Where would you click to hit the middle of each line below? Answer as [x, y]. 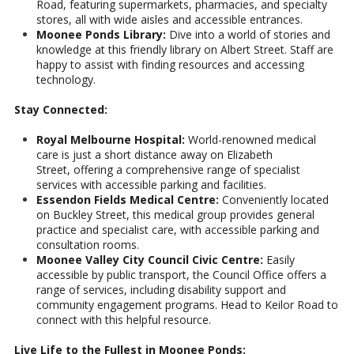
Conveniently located [274, 200]
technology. [66, 80]
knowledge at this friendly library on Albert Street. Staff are [185, 50]
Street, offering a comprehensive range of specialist [168, 170]
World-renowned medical [250, 140]
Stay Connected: [61, 110]
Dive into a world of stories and [248, 35]
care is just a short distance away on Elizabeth [154, 155]
